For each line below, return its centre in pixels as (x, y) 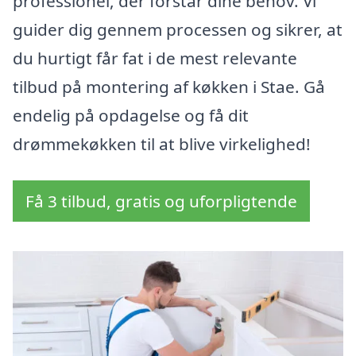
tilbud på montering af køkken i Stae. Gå (169, 87)
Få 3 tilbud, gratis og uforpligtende (161, 201)
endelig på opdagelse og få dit (131, 116)
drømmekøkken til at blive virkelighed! (162, 144)
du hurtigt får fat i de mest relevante (155, 58)
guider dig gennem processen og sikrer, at (178, 30)
